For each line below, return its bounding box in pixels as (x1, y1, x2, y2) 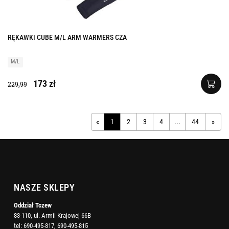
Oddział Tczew (14, 201, 52, 209)
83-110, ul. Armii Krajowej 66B (14, 211, 91, 219)
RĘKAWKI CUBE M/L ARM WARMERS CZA (8, 33, 127, 41)
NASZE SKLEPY (14, 181, 75, 193)
